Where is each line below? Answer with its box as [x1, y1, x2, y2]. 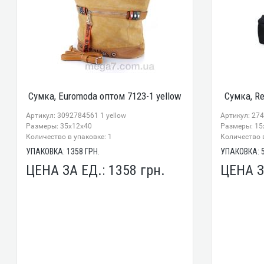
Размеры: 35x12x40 [26, 121, 93, 130]
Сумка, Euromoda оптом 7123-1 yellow [28, 90, 182, 102]
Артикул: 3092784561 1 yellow [26, 111, 127, 120]
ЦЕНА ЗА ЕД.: [26, 161, 109, 179]
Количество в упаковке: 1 [26, 132, 113, 141]
